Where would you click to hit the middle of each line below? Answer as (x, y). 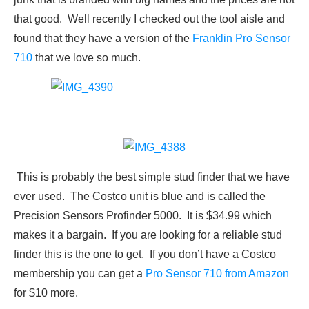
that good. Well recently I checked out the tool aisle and (149, 19)
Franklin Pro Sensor (241, 38)
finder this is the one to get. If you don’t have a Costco (145, 254)
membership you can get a (80, 273)
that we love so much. (87, 57)
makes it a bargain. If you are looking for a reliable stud (148, 235)
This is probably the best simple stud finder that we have (152, 177)
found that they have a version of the (103, 38)
